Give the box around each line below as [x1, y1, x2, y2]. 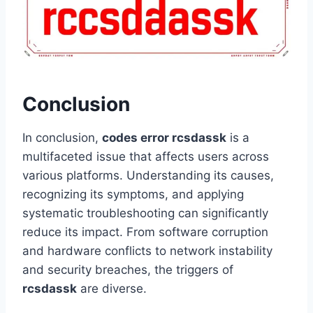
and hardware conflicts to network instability [22, 244, 272, 259]
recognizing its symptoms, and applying [22, 187, 244, 202]
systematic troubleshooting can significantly [22, 206, 268, 221]
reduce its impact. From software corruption [22, 225, 268, 240]
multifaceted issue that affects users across [22, 150, 269, 164]
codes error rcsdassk [102, 131, 226, 145]
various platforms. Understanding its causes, [22, 168, 274, 183]
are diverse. [77, 282, 147, 296]
